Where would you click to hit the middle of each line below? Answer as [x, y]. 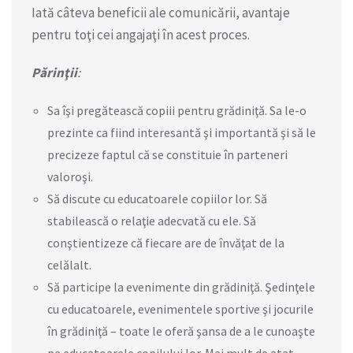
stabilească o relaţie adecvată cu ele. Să [152, 220]
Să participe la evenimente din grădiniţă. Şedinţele [181, 286]
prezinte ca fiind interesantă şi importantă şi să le [182, 132]
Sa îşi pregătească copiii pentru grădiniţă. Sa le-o [177, 110]
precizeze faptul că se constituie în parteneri [167, 154]
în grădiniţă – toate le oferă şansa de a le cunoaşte [181, 331]
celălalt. [69, 264]
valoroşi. [70, 176]
